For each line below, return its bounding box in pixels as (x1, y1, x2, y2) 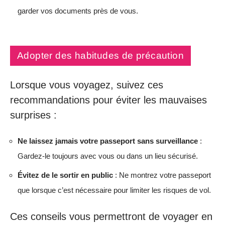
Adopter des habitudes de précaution (17, 50, 184, 61)
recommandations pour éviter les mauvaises (10, 94, 207, 105)
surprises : (10, 109, 57, 121)
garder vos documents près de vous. (18, 6, 138, 15)
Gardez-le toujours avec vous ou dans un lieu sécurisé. (18, 152, 198, 160)
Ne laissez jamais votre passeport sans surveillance (18, 137, 198, 145)
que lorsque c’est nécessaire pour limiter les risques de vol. (18, 185, 211, 194)
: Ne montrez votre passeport (113, 170, 211, 179)
